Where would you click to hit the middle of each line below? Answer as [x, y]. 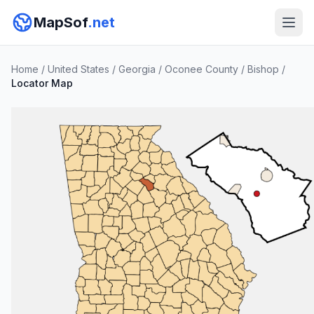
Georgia [137, 69]
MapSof [61, 22]
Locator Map [42, 83]
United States [78, 69]
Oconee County [202, 69]
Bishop [263, 69]
